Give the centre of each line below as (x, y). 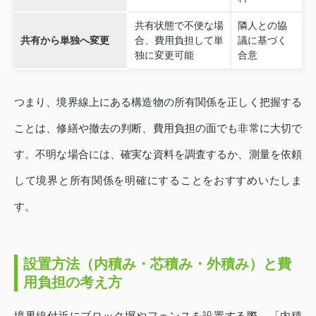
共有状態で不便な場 (179, 26)
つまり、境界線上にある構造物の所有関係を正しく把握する (158, 102)
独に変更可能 (164, 55)
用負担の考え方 (73, 282)
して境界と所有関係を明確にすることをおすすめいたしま (158, 181)
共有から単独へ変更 (65, 41)
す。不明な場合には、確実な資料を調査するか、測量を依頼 (158, 154)
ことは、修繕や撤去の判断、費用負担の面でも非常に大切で (158, 128)
